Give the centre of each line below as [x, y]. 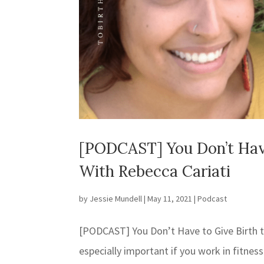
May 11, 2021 [170, 198]
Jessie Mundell [116, 198]
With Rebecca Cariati [155, 171]
